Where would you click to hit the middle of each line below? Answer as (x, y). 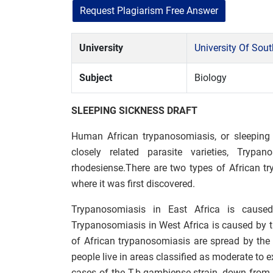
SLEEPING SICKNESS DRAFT (134, 111)
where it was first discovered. (133, 184)
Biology (211, 78)
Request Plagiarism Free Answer (149, 11)
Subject (96, 78)
